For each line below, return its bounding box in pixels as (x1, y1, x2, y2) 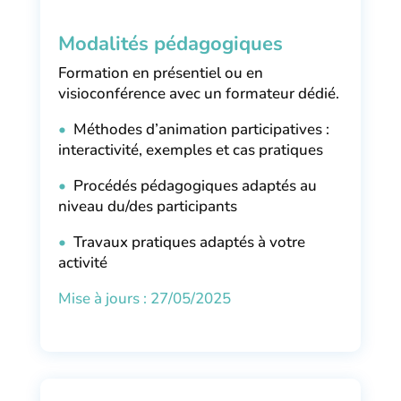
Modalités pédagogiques (57, 30, 283, 57)
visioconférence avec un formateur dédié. (57, 82, 343, 104)
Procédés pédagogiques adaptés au (65, 175, 317, 196)
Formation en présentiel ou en (57, 62, 263, 83)
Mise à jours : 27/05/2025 (57, 287, 231, 309)
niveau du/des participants (57, 195, 237, 217)
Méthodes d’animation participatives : (65, 118, 329, 140)
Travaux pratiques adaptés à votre (65, 231, 305, 252)
